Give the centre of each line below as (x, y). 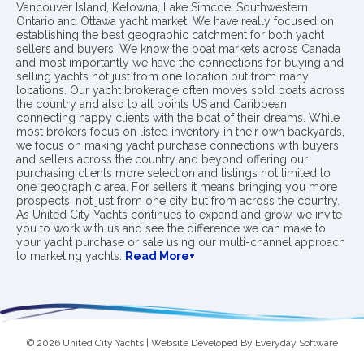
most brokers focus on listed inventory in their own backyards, (180, 132)
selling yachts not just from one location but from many (162, 76)
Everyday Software (296, 343)
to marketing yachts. (71, 256)
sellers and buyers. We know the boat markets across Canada (178, 49)
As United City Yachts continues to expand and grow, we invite (179, 214)
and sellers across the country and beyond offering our (162, 159)
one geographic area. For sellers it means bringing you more (177, 187)
